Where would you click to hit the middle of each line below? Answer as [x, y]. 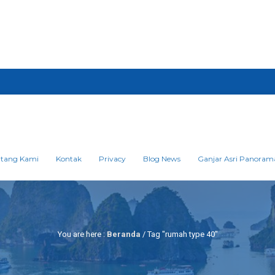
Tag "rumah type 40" [182, 234]
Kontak [69, 159]
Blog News [162, 159]
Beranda [123, 234]
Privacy [112, 159]
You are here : [82, 234]
